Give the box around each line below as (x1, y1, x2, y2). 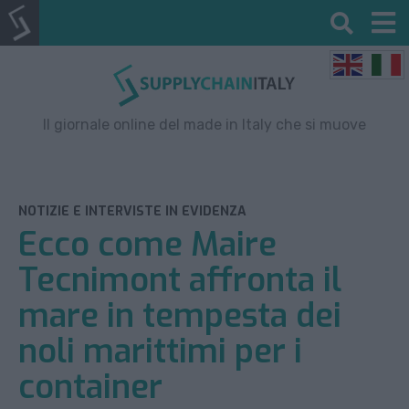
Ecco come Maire (18, 222, 277, 267)
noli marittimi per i (18, 329, 302, 373)
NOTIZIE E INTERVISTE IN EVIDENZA (18, 202, 246, 220)
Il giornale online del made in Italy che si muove (43, 115, 366, 133)
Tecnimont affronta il (18, 257, 341, 302)
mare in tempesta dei (18, 293, 341, 338)
